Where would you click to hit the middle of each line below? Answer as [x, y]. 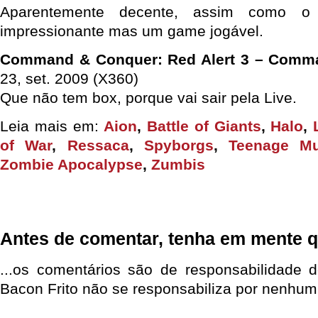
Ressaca [98, 145]
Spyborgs [179, 145]
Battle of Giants [204, 126]
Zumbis [178, 164]
